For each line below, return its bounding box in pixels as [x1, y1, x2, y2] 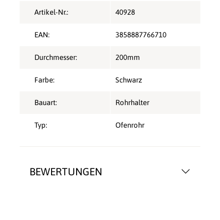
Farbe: [34, 76, 55, 84]
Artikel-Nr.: [34, 8, 68, 17]
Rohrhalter [115, 98, 149, 107]
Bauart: [34, 98, 57, 107]
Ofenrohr [115, 121, 144, 130]
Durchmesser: [34, 53, 77, 62]
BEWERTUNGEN [29, 165, 102, 178]
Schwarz [115, 76, 142, 84]
